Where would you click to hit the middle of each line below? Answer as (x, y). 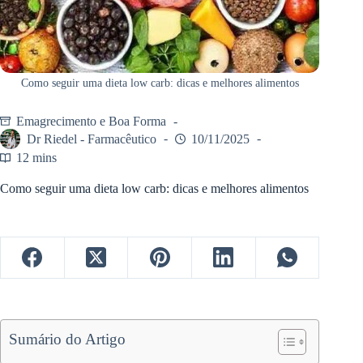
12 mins (36, 157)
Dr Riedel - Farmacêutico (92, 139)
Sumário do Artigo (68, 339)
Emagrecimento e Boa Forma (91, 122)
